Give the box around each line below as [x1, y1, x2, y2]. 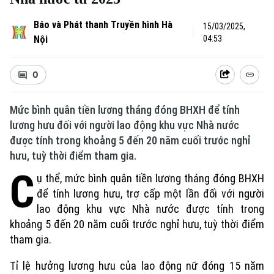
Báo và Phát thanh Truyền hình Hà [33, 19, 172, 31]
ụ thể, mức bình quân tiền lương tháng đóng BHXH [37, 172, 264, 185]
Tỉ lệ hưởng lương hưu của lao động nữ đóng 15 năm [10, 259, 264, 272]
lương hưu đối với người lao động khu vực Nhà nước [10, 119, 239, 131]
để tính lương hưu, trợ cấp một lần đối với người [37, 187, 264, 200]
